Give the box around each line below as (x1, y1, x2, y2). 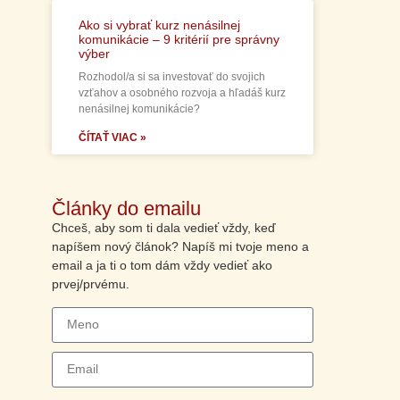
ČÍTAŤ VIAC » (78, 131, 146, 145)
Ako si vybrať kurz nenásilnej (78, 18, 240, 33)
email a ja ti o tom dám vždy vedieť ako (51, 258, 272, 273)
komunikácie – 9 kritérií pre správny (78, 32, 279, 47)
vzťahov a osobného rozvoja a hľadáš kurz (78, 87, 286, 100)
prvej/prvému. (51, 277, 129, 292)
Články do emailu (51, 197, 201, 221)
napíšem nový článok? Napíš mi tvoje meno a (51, 239, 309, 254)
